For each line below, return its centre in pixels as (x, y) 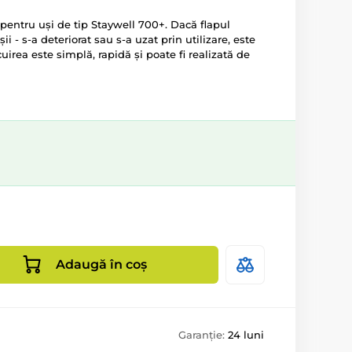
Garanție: (203, 335)
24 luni (246, 335)
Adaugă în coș (101, 264)
